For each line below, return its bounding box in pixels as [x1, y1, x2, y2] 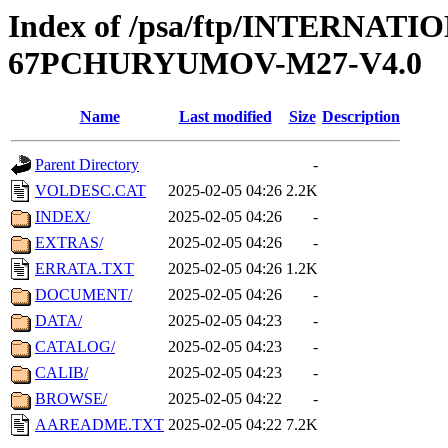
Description [322, 108, 400, 126]
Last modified [178, 108, 272, 126]
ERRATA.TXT [35, 260, 134, 278]
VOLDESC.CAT [35, 182, 146, 200]
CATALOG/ [35, 338, 115, 356]
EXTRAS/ [35, 234, 103, 252]
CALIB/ [35, 364, 88, 382]
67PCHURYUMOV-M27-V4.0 [8, 45, 422, 81]
